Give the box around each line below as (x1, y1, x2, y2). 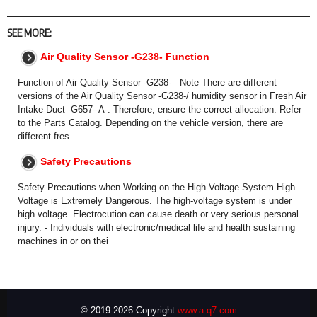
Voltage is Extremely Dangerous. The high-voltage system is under (18, 195, 292, 207)
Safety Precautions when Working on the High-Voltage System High (18, 182, 295, 193)
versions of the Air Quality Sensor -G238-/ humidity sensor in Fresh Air (18, 91, 306, 102)
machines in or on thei (18, 236, 108, 247)
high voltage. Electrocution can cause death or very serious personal (18, 209, 299, 220)
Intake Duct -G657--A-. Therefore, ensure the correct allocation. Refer (18, 104, 301, 115)
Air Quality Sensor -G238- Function (40, 51, 209, 63)
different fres (18, 131, 69, 142)
